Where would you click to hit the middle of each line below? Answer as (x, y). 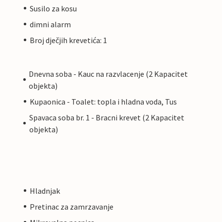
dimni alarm (50, 24)
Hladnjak (45, 191)
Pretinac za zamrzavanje (72, 206)
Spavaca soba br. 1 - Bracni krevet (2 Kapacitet (107, 117)
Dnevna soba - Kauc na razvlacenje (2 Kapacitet (109, 74)
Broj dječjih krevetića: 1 (68, 40)
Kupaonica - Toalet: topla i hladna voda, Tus (103, 101)
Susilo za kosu (53, 8)
